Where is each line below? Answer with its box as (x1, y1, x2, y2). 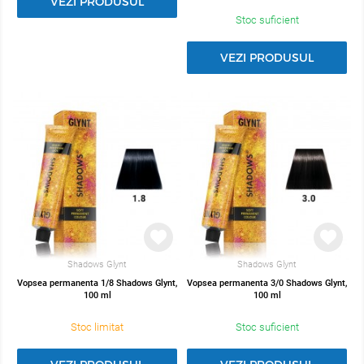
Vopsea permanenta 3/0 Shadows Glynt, (187, 278, 347, 289)
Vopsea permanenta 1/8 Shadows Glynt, (17, 278, 177, 289)
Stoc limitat (71, 321, 123, 334)
